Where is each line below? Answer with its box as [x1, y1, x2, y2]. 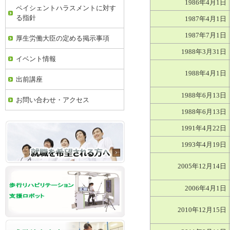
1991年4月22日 [181, 124, 226, 132]
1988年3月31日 [181, 48, 226, 55]
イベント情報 [16, 55, 56, 63]
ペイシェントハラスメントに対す [16, 4, 116, 12]
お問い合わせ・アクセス [16, 96, 89, 104]
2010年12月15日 [178, 206, 226, 214]
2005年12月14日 [178, 162, 226, 170]
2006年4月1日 [185, 184, 226, 192]
